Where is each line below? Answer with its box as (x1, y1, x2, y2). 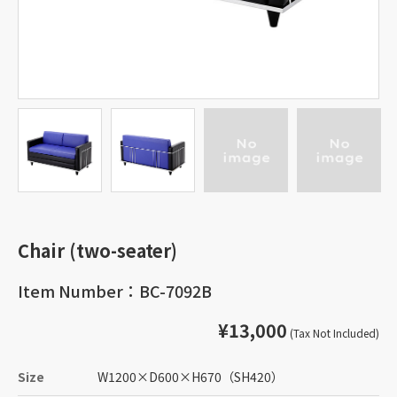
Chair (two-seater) (18, 237, 177, 263)
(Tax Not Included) (287, 325, 379, 340)
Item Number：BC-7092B (18, 279, 212, 302)
